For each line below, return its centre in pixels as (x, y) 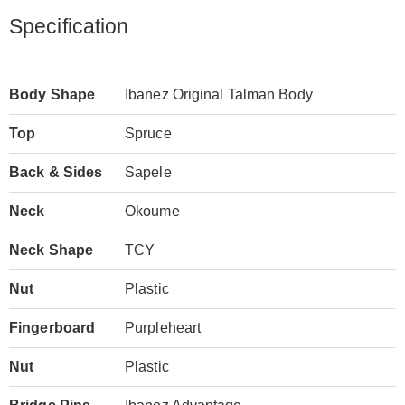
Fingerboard (52, 328)
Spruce (148, 134)
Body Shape (52, 95)
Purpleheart (163, 328)
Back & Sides (56, 173)
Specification (69, 27)
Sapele (148, 173)
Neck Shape (51, 250)
